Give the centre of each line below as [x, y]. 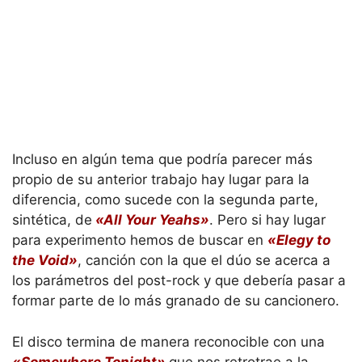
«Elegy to [299, 240]
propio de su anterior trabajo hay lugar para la [161, 180]
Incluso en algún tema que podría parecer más [162, 160]
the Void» [45, 261]
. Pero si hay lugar [267, 220]
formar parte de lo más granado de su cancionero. [176, 301]
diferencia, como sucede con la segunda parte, [165, 200]
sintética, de [52, 220]
